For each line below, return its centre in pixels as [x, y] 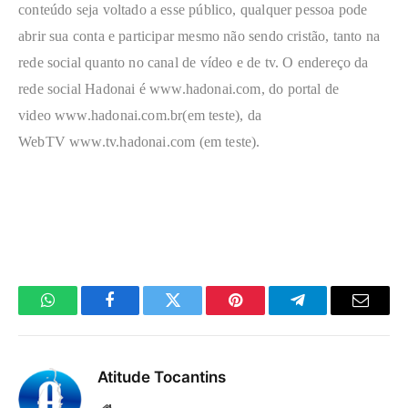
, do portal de [300, 89]
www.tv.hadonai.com [133, 142]
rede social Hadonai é [84, 89]
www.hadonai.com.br [119, 116]
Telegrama [331, 314]
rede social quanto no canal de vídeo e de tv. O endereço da [194, 63]
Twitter [195, 314]
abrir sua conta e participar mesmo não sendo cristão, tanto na [199, 36]
